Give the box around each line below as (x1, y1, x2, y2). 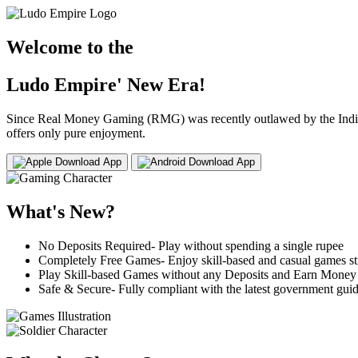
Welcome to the (6, 36, 133, 58)
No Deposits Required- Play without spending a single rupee (38, 238, 344, 253)
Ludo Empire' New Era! (6, 74, 205, 95)
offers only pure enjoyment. (6, 125, 145, 140)
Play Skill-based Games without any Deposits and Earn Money (38, 267, 356, 281)
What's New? (6, 201, 115, 222)
